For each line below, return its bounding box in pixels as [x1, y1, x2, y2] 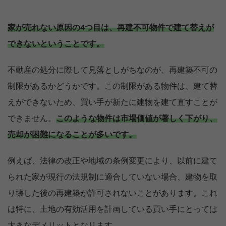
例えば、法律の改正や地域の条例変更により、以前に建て [8, 156, 217, 165]
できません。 [8, 114, 56, 123]
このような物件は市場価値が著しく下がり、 [56, 114, 217, 123]
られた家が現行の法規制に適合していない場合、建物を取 [8, 173, 217, 181]
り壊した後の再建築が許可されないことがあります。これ [8, 189, 217, 197]
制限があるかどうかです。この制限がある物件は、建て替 [8, 82, 217, 90]
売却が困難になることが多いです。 [8, 130, 137, 139]
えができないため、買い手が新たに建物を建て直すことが [8, 98, 217, 106]
